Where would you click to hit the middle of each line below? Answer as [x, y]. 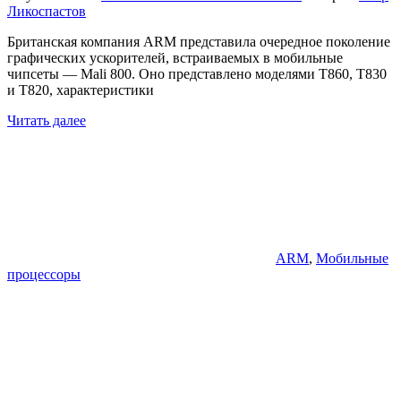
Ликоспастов [47, 11]
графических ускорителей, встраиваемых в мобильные [175, 57]
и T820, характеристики [81, 90]
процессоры [44, 274]
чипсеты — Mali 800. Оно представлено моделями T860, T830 [197, 73]
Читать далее [47, 120]
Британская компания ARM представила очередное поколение [199, 41]
